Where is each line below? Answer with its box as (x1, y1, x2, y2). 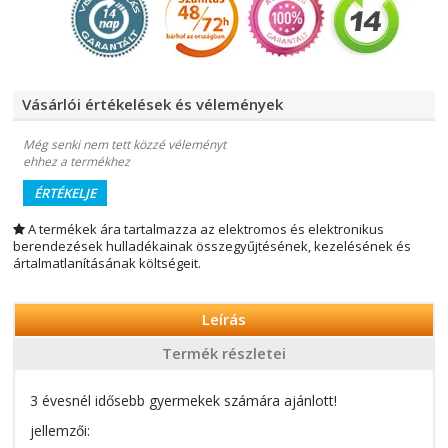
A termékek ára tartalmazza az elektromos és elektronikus (25, 219, 384, 238)
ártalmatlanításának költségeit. (13, 253, 201, 272)
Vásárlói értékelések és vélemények (18, 93, 283, 114)
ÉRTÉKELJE (34, 183, 96, 202)
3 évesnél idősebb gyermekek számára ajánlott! (30, 390, 337, 410)
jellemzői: (30, 421, 90, 441)
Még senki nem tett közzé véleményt (23, 135, 226, 153)
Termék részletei (162, 343, 286, 364)
